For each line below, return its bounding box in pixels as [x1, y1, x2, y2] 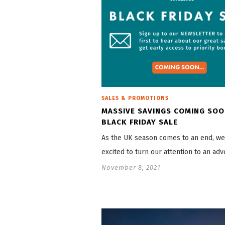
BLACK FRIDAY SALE [101, 118, 178, 127]
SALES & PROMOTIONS [101, 95, 169, 102]
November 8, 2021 [101, 164, 161, 172]
